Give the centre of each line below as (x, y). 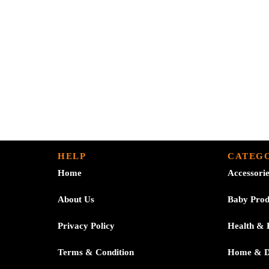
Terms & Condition (96, 252)
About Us (76, 199)
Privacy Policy (86, 225)
